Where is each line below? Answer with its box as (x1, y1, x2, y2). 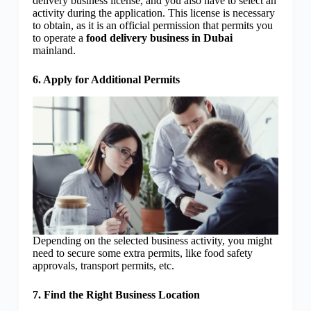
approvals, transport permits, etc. (32, 260, 177, 272)
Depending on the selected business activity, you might (32, 235, 272, 247)
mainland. (32, 44, 78, 57)
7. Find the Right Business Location (32, 289, 200, 301)
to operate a (32, 32, 86, 44)
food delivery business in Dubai (85, 32, 233, 44)
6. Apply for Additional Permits (32, 74, 180, 86)
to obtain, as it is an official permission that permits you (32, 19, 273, 32)
